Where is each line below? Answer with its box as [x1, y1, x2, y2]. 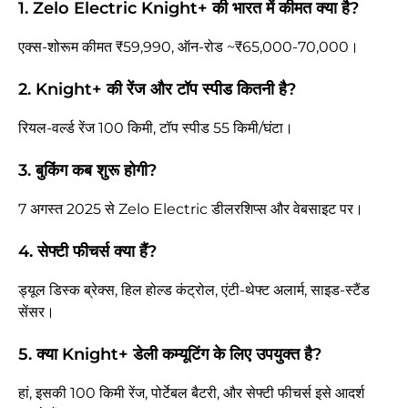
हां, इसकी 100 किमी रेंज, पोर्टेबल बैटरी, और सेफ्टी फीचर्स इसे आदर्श [18, 384, 364, 403]
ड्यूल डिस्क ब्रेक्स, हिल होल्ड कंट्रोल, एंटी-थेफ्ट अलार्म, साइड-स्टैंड [18, 281, 370, 300]
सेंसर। [18, 303, 55, 321]
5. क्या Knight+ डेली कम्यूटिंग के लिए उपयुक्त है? [18, 344, 321, 365]
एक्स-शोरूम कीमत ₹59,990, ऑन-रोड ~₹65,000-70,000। [18, 38, 359, 56]
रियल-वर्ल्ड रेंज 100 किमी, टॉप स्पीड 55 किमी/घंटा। [18, 119, 293, 138]
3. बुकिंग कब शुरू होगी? [18, 160, 157, 181]
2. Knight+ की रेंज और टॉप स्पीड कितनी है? [18, 79, 296, 100]
